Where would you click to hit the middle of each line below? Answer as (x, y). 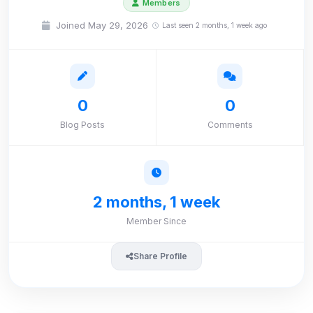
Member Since (156, 221)
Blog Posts (82, 125)
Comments (230, 125)
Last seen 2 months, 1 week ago (214, 25)
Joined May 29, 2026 (101, 25)
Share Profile (160, 256)
